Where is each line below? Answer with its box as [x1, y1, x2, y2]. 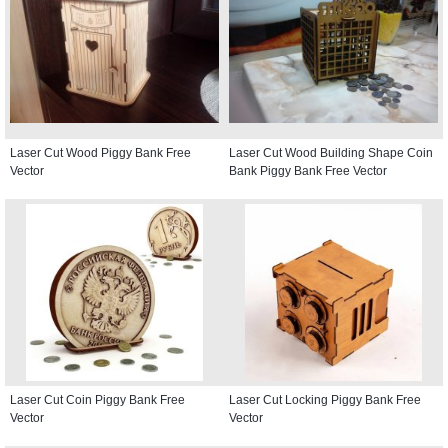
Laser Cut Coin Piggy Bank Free [10, 392, 185, 407]
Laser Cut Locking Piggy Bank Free [229, 392, 421, 407]
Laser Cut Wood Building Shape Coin [229, 145, 433, 160]
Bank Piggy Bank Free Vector [229, 163, 387, 178]
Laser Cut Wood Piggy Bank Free [10, 145, 191, 160]
